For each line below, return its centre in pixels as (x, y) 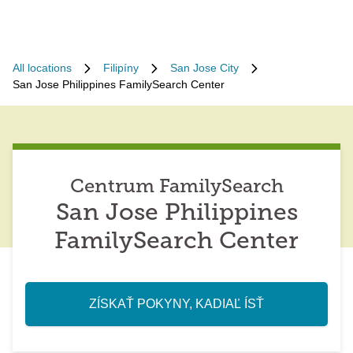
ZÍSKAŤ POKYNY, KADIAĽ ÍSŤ (176, 304)
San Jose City (204, 68)
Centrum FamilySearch (176, 188)
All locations (42, 68)
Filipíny (121, 68)
